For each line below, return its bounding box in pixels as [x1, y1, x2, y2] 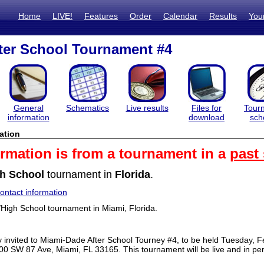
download [189, 113, 225, 122]
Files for [192, 103, 222, 113]
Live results [126, 103, 169, 113]
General [13, 103, 44, 113]
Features [84, 11, 118, 21]
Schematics [66, 103, 109, 113]
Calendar [163, 11, 197, 21]
